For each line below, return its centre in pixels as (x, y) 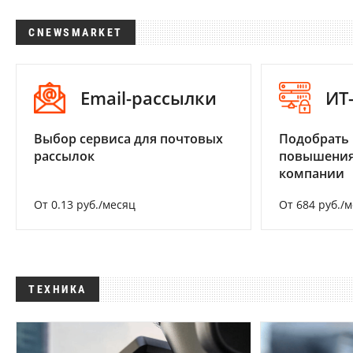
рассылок (64, 156)
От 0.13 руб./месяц (85, 205)
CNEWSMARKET (76, 32)
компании (311, 174)
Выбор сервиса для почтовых (128, 139)
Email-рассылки (149, 98)
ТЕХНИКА (58, 290)
